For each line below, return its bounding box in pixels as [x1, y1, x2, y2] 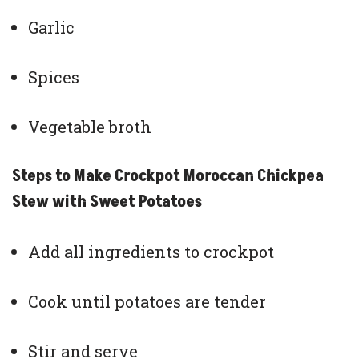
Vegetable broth [28, 116, 151, 138]
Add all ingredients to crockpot [28, 241, 274, 263]
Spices [28, 67, 79, 88]
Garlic [28, 17, 75, 38]
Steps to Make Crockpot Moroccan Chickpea [12, 165, 324, 188]
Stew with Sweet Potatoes [12, 191, 202, 214]
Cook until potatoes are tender [28, 291, 266, 313]
